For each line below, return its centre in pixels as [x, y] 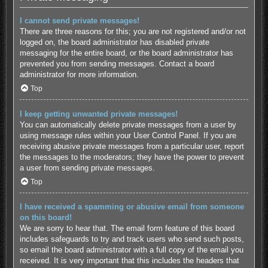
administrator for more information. [79, 74]
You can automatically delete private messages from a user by [128, 124]
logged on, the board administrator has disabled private [114, 42]
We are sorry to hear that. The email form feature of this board [127, 229]
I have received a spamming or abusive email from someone [132, 207]
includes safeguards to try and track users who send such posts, [132, 239]
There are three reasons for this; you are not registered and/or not [133, 31]
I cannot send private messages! [79, 20]
